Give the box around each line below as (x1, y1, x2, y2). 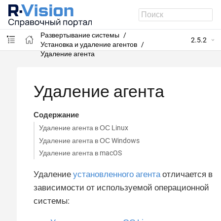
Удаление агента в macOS (38, 149, 122, 157)
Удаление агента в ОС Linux (38, 124, 128, 132)
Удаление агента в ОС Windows (38, 136, 140, 145)
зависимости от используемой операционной (34, 183, 209, 193)
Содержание (33, 110, 79, 119)
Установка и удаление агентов (40, 40, 137, 48)
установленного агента (73, 169, 160, 180)
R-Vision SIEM (40, 21, 83, 30)
